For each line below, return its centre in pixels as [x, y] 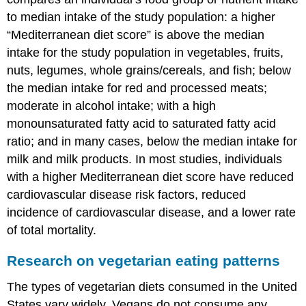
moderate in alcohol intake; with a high [112, 106]
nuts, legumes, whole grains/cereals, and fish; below [149, 70]
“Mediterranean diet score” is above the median [136, 34]
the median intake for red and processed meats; [137, 88]
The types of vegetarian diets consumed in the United [152, 287]
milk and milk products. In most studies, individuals [145, 159]
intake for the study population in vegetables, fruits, [145, 52]
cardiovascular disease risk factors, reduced [127, 194]
